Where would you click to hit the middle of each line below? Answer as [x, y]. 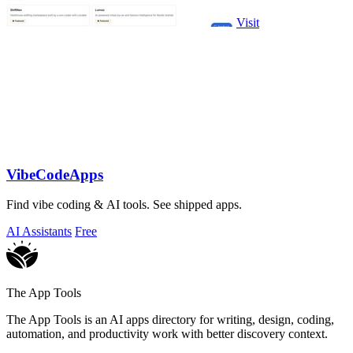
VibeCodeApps [55, 174]
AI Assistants [39, 232]
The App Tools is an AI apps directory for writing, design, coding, [170, 320]
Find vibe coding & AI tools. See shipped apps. [124, 205]
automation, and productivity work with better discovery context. [167, 334]
